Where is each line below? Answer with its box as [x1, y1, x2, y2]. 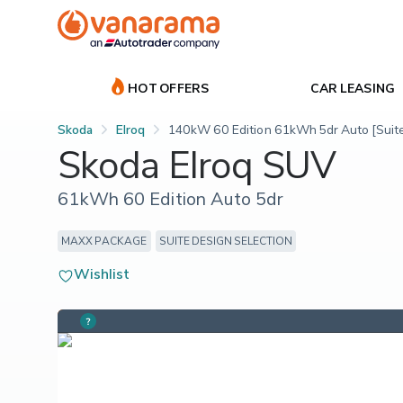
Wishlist [74, 264, 130, 282]
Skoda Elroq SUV [58, 140, 336, 187]
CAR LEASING [309, 79, 396, 95]
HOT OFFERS [128, 79, 210, 95]
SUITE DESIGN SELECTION [158, 233, 293, 247]
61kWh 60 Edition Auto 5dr [58, 187, 284, 210]
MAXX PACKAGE [61, 233, 148, 247]
